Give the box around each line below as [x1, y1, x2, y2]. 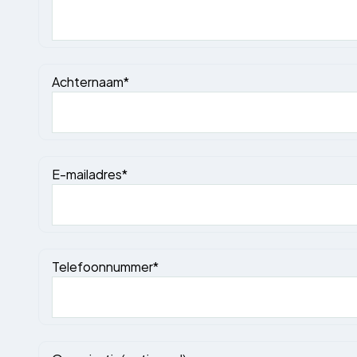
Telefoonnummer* [52, 255, 159, 277]
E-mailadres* [52, 163, 127, 184]
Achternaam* [52, 70, 129, 92]
